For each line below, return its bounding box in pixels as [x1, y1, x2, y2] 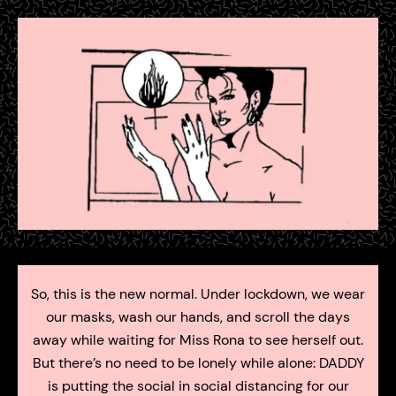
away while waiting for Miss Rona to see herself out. [33, 331, 363, 350]
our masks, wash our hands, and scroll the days [46, 308, 350, 327]
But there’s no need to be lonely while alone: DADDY [32, 354, 364, 373]
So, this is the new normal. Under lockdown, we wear [31, 285, 365, 304]
